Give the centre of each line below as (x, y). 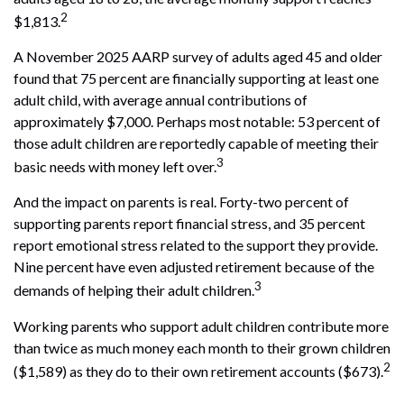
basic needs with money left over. (115, 167)
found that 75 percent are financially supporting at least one (196, 78)
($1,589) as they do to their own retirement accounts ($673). (198, 372)
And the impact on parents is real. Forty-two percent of (181, 202)
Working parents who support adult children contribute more (201, 326)
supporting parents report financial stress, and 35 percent (189, 224)
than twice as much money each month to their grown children (202, 347)
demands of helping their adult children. (134, 290)
